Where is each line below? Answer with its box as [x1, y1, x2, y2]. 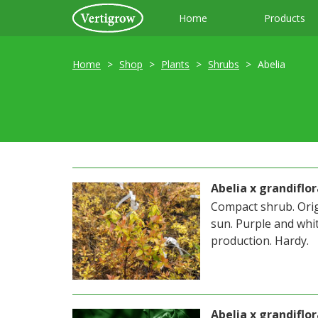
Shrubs [208, 57, 239, 71]
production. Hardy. [211, 233, 309, 248]
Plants [161, 57, 190, 71]
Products [264, 11, 305, 25]
